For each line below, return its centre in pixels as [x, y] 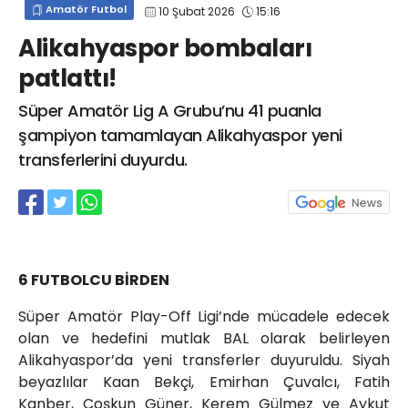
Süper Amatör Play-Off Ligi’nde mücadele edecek [204, 317]
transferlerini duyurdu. [103, 160]
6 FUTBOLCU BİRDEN [94, 280]
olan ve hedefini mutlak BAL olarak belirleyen [204, 339]
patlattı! [67, 79]
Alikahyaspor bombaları [165, 49]
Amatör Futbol [85, 10]
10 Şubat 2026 [197, 11]
